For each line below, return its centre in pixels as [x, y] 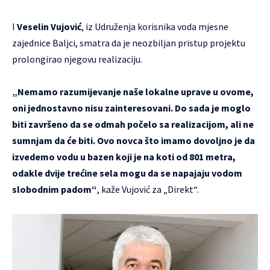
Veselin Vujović [49, 26]
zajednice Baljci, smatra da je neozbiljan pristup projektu [129, 42]
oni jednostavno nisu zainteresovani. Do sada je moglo [131, 108]
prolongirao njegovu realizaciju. [77, 59]
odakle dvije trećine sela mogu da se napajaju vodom [127, 173]
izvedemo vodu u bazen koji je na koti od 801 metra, [124, 156]
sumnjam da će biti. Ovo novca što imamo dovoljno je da [133, 140]
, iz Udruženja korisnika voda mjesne [155, 26]
